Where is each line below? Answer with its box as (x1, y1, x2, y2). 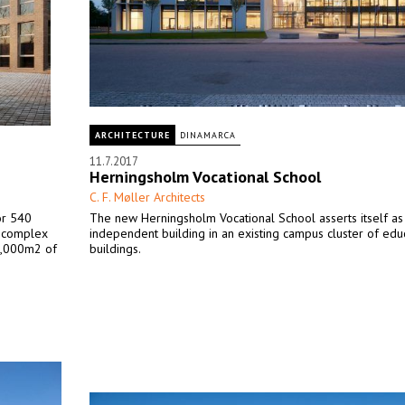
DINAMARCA (180, 129, 236, 141)
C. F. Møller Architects (89, 189, 205, 205)
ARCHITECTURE (95, 129, 170, 141)
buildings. (89, 240, 141, 257)
